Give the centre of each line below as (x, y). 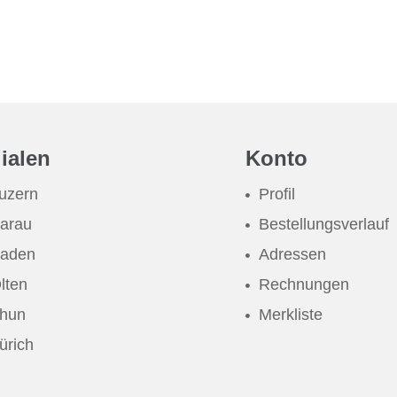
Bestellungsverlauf (324, 224)
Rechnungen (304, 284)
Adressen (293, 254)
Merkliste (291, 315)
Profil (277, 194)
